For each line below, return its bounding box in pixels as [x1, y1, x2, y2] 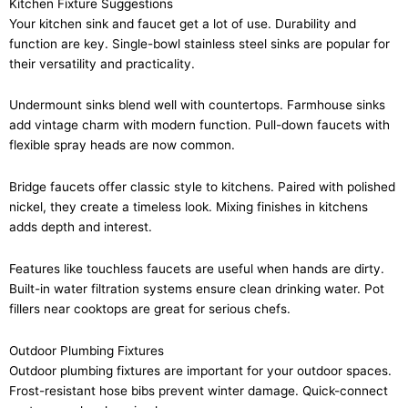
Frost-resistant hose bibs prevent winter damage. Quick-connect [9, 383, 388, 399]
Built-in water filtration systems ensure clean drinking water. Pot [9, 281, 384, 297]
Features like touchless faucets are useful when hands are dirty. [9, 261, 384, 277]
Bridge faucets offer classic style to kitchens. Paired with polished [9, 179, 395, 195]
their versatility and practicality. [9, 56, 195, 71]
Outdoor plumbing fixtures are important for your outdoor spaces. [9, 363, 392, 379]
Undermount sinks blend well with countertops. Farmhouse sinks [9, 97, 385, 113]
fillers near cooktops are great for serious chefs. [9, 301, 291, 317]
